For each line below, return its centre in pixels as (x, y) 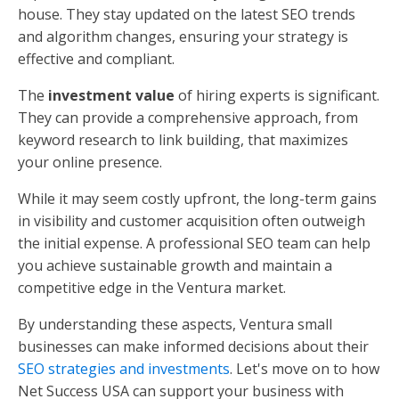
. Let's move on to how (305, 369)
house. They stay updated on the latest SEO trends (187, 15)
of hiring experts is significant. (277, 96)
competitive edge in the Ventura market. (152, 288)
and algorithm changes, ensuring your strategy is (183, 37)
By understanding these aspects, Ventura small (175, 325)
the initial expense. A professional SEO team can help (194, 244)
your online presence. (90, 163)
